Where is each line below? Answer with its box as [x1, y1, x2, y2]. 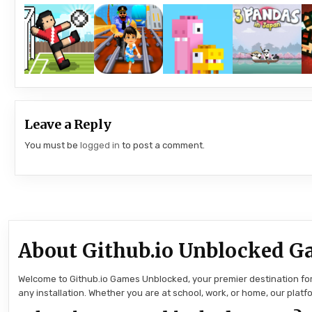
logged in [80, 139, 120, 150]
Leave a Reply [24, 116, 112, 132]
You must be [24, 139, 81, 150]
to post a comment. [120, 139, 205, 150]
